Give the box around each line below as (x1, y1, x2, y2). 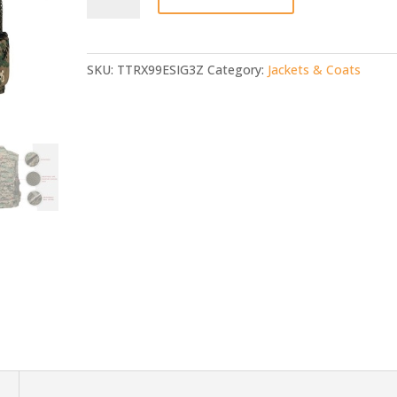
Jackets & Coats (268, 61, 362, 78)
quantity (86, 12, 135, 28)
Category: (207, 61, 269, 78)
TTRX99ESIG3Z (117, 61, 205, 78)
